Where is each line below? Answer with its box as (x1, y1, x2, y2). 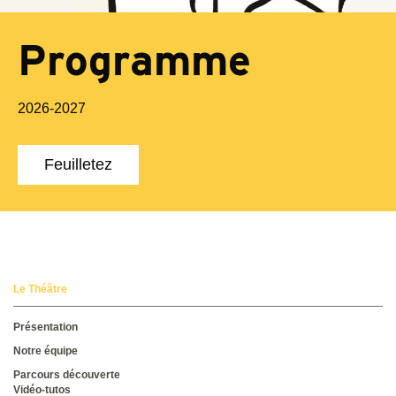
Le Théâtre (13, 283, 67, 296)
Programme (18, 34, 251, 87)
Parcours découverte (13, 369, 120, 382)
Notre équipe (13, 345, 78, 358)
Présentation (13, 321, 78, 334)
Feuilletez (44, 156, 112, 174)
